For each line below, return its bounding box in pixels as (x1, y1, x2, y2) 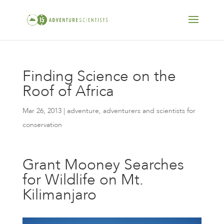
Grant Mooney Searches (22, 154, 184, 175)
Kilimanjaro (22, 184, 96, 205)
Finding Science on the (22, 66, 176, 86)
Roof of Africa (22, 81, 114, 101)
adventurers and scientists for (102, 106, 195, 115)
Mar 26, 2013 (22, 106, 61, 115)
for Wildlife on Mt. (22, 169, 143, 190)
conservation (22, 120, 62, 129)
